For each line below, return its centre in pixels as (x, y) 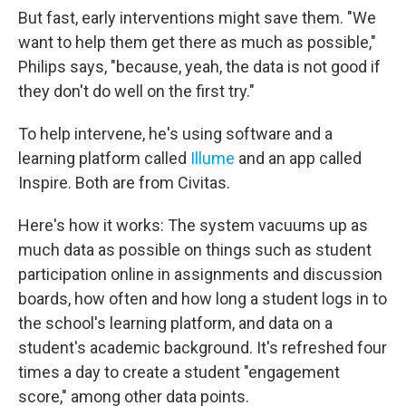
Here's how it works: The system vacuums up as (193, 225)
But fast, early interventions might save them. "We (197, 18)
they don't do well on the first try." (136, 91)
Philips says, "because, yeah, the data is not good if (199, 67)
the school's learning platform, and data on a (175, 323)
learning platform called (104, 158)
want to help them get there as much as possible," (197, 42)
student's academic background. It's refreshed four (203, 348)
